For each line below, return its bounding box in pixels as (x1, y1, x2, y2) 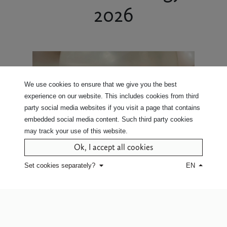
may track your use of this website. (24, 127, 128, 135)
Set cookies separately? (24, 162, 95, 170)
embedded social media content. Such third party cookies (24, 116, 193, 124)
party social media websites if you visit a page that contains (24, 104, 200, 112)
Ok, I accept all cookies (74, 142, 153, 153)
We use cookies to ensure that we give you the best (24, 81, 177, 89)
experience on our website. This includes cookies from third (24, 92, 199, 100)
